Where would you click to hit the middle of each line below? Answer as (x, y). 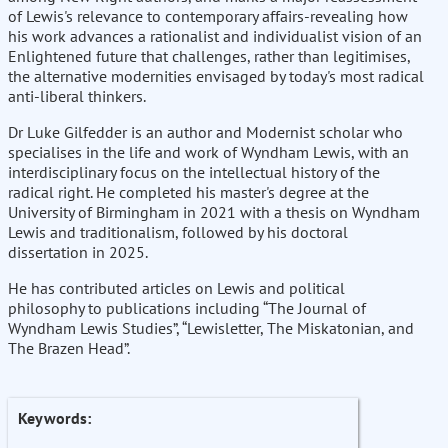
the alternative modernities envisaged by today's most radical (216, 76)
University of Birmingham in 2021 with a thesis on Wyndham (214, 212)
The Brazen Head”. (69, 348)
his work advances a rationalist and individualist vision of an (215, 36)
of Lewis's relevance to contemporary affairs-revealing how (208, 16)
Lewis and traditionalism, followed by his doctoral (178, 232)
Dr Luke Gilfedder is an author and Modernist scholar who (205, 132)
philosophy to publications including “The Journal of (187, 308)
